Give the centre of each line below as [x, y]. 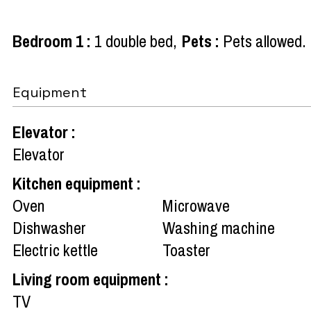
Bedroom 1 [50, 41]
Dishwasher [49, 227]
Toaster [186, 250]
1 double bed [134, 41]
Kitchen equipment [75, 183]
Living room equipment [89, 279]
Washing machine [219, 227]
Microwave [196, 205]
